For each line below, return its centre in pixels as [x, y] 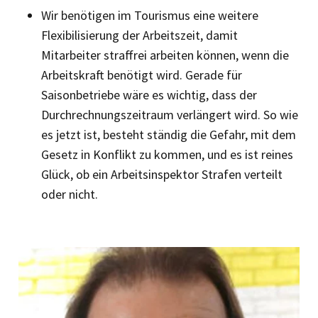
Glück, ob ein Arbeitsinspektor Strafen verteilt [162, 174]
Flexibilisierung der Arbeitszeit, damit [139, 35]
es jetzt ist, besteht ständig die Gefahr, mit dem [169, 134]
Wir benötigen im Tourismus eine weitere [150, 15]
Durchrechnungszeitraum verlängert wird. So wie [170, 114]
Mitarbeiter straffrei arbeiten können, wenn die [165, 55]
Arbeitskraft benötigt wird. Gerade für [142, 75]
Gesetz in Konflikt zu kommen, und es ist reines [167, 154]
